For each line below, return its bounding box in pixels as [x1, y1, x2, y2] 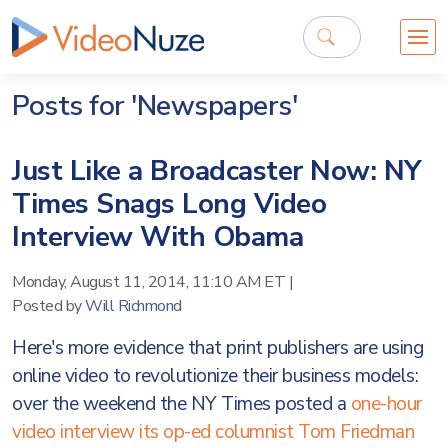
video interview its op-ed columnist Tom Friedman [12, 419, 414, 445]
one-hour [350, 391, 422, 417]
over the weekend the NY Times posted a [12, 391, 351, 417]
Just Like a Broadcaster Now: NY [12, 152, 421, 190]
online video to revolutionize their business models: [12, 363, 418, 389]
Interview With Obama [12, 218, 303, 256]
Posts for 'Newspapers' [12, 87, 297, 125]
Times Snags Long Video [12, 185, 326, 223]
